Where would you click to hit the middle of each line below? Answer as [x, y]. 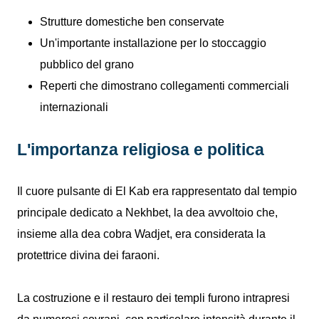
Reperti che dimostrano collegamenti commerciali [164, 86]
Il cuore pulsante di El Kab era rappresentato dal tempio [157, 191]
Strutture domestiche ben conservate [132, 22]
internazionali [74, 107]
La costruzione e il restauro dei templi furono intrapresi [153, 298]
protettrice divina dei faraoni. [90, 255]
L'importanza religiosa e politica [141, 150]
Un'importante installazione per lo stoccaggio [153, 43]
